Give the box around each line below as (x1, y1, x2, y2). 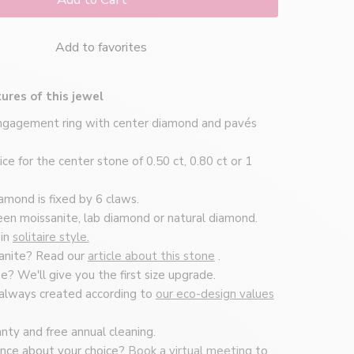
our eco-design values (155, 286, 274, 303)
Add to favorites (55, 39, 148, 57)
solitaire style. (12, 229, 89, 246)
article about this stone (87, 248, 215, 265)
